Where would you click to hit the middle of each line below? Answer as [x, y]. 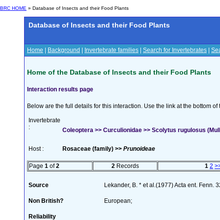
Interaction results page [60, 89]
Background [64, 50]
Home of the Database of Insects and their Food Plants [119, 72]
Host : [36, 149]
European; [118, 201]
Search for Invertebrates [175, 50]
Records [127, 166]
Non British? [46, 201]
